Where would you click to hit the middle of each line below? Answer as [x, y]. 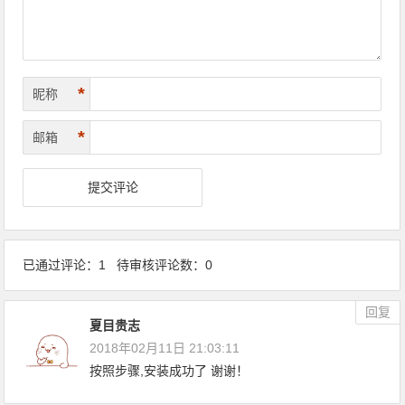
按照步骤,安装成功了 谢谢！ [170, 370]
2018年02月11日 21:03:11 [165, 348]
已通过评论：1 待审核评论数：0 [118, 264]
